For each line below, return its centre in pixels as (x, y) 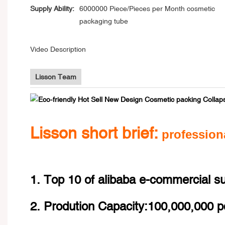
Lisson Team (56, 77)
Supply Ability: (52, 9)
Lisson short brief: (94, 133)
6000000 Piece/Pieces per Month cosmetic (147, 9)
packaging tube (104, 21)
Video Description (58, 49)
